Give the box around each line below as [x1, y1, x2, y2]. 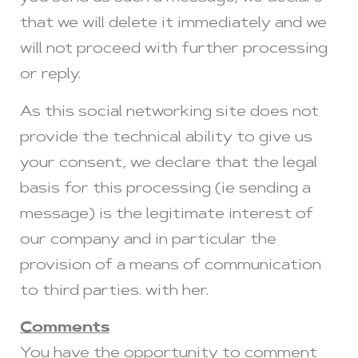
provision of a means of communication [20, 258, 321, 273]
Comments [20, 321, 109, 336]
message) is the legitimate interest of [20, 207, 313, 222]
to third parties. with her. [20, 284, 209, 299]
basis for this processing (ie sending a [20, 181, 311, 197]
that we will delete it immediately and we [20, 17, 327, 32]
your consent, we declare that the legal [20, 156, 317, 171]
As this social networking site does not [20, 105, 319, 120]
